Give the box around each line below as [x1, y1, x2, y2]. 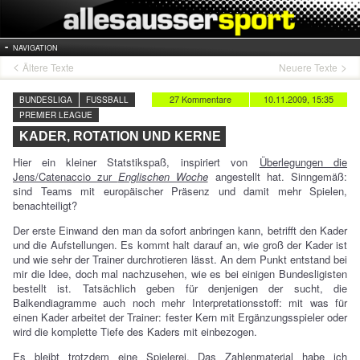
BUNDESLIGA [19, 94, 72, 105]
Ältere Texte [22, 60, 74, 74]
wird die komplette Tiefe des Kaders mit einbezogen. [13, 324, 257, 339]
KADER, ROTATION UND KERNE [19, 129, 221, 143]
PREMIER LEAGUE [19, 109, 92, 121]
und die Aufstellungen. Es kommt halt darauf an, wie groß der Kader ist [13, 237, 347, 252]
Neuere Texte [279, 60, 337, 74]
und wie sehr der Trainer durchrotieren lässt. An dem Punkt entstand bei [13, 252, 347, 267]
